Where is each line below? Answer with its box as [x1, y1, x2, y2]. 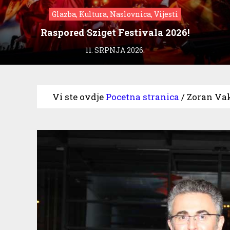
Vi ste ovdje [52, 90, 104, 103]
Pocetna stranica [106, 90, 179, 103]
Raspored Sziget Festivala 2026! [41, 26, 189, 39]
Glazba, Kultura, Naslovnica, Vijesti [52, 9, 178, 19]
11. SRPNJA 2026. [85, 45, 145, 55]
